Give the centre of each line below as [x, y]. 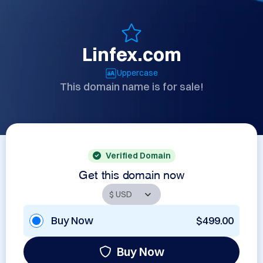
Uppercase [137, 73]
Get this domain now [131, 173]
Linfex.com [131, 54]
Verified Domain [138, 156]
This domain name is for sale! [131, 87]
